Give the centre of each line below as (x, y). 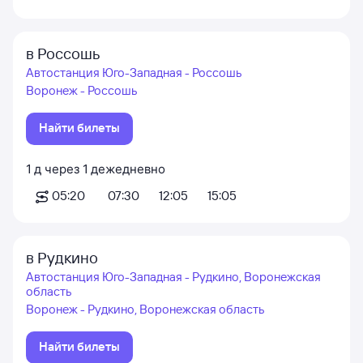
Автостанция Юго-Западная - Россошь (134, 73)
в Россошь (63, 53)
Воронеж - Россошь (81, 90)
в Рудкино (62, 258)
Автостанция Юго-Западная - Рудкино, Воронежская (173, 277)
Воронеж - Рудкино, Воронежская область (145, 309)
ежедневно (132, 169)
